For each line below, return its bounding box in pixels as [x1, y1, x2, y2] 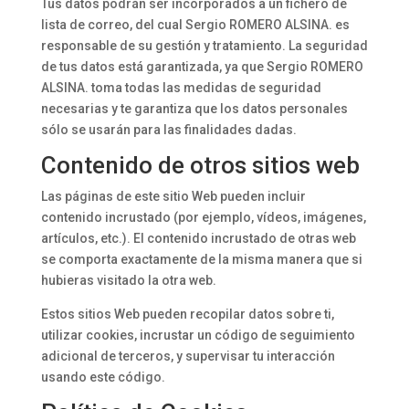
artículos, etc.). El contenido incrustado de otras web [40, 231, 356, 246]
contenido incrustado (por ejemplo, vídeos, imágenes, [40, 210, 366, 225]
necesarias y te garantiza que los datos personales [40, 101, 348, 116]
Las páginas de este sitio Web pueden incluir [40, 189, 306, 204]
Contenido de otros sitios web [40, 152, 360, 179]
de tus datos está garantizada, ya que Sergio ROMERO [40, 59, 363, 74]
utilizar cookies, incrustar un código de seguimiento [40, 328, 355, 342]
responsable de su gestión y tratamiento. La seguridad [40, 38, 368, 53]
